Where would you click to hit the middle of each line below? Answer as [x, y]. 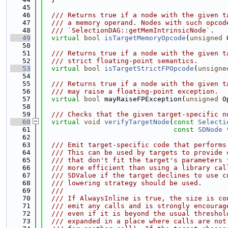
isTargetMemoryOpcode [145, 38]
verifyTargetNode [137, 122]
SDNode [210, 130]
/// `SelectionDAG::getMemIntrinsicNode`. [129, 30]
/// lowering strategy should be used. [123, 183]
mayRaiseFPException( [143, 99]
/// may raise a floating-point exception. [131, 91]
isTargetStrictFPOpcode [149, 68]
